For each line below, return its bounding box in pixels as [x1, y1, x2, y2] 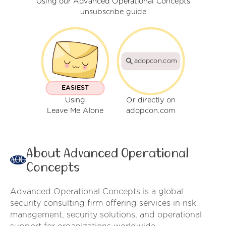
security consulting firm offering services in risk [10, 199, 196, 208]
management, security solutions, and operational [10, 211, 202, 219]
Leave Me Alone [46, 107, 104, 115]
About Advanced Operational [26, 147, 189, 160]
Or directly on [126, 96, 176, 104]
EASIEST [62, 85, 89, 91]
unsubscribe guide [80, 8, 146, 16]
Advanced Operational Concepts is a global [10, 188, 183, 196]
